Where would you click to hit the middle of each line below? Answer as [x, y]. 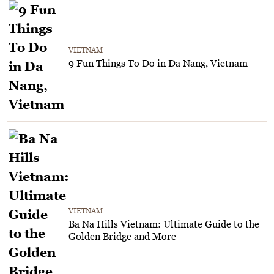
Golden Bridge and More [122, 236]
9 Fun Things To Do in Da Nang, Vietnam [158, 63]
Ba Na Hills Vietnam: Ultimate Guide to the [164, 224]
